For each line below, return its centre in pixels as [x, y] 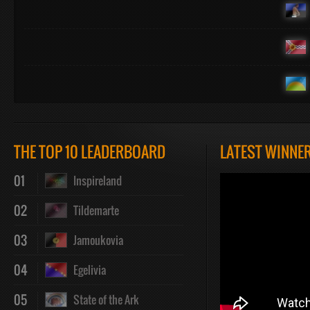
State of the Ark [103, 300]
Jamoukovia [95, 240]
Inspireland [94, 181]
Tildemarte [93, 210]
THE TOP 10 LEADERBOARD [90, 152]
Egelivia [86, 270]
